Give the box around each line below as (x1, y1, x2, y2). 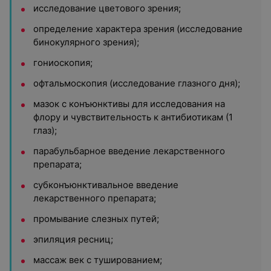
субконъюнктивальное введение (33, 179, 178, 191)
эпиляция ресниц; (33, 233, 113, 245)
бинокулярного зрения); (33, 36, 139, 48)
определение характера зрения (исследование (33, 23, 243, 34)
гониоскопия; (33, 57, 93, 68)
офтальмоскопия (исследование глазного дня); (33, 77, 240, 89)
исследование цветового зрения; (33, 2, 181, 14)
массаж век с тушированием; (33, 254, 162, 266)
